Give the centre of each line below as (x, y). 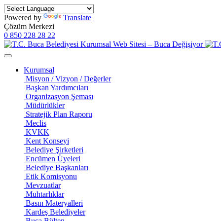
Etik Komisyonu (51, 176)
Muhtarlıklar (45, 194)
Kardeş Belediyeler (55, 212)
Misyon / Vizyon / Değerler (68, 79)
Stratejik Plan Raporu (59, 114)
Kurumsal (39, 70)
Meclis (36, 123)
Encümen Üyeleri (53, 159)
